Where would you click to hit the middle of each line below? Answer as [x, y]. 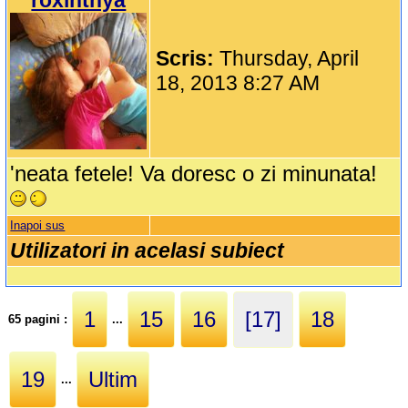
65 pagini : [40, 319]
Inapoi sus [38, 226]
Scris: [188, 59]
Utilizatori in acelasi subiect [148, 251]
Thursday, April [290, 59]
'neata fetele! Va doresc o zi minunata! [194, 174]
